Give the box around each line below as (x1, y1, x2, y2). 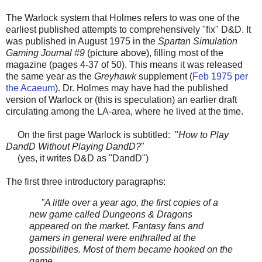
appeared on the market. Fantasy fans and (29, 221, 204, 232)
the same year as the (6, 71, 94, 82)
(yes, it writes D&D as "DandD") (6, 153, 149, 164)
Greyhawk (94, 71, 136, 82)
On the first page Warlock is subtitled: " (6, 130, 178, 140)
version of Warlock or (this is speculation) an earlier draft (6, 95, 237, 105)
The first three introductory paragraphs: (6, 177, 166, 187)
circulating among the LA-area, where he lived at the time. (6, 106, 246, 117)
